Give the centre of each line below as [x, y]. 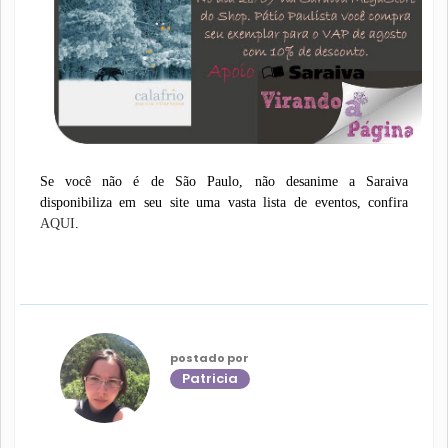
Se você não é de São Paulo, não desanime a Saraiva [224, 181]
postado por [209, 357]
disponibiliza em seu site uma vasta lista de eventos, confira [224, 202]
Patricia [209, 378]
